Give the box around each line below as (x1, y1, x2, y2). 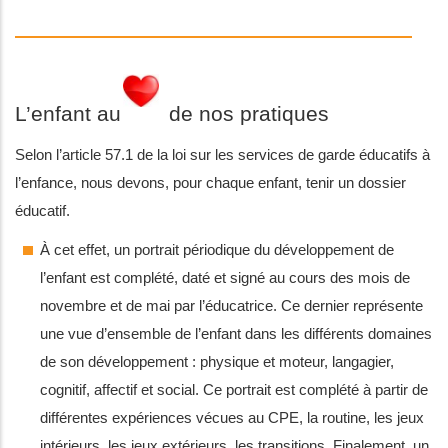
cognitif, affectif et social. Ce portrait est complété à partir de (40, 381, 428, 398)
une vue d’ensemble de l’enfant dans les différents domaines (40, 325, 432, 342)
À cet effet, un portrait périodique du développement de (40, 241, 394, 258)
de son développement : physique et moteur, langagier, (40, 353, 394, 370)
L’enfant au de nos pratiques (15, 101, 329, 126)
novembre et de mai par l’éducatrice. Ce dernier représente (40, 297, 423, 314)
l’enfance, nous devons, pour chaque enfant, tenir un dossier (15, 174, 406, 191)
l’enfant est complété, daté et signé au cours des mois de (40, 269, 410, 286)
